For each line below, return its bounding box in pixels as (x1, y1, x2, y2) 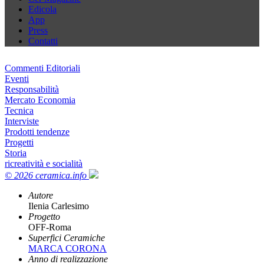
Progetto (28, 211, 60, 222)
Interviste (5, 115, 39, 126)
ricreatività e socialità (5, 158, 82, 169)
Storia (5, 147, 27, 158)
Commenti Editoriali (5, 62, 80, 73)
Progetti (5, 137, 34, 147)
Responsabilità (5, 84, 59, 94)
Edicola (28, 4, 57, 14)
